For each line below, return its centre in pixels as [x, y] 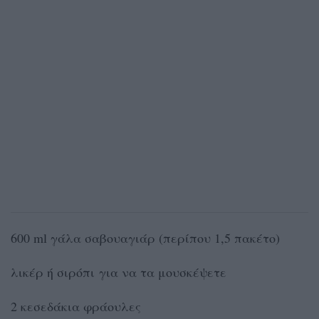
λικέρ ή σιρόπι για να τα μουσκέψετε [119, 272]
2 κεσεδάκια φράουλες [76, 307]
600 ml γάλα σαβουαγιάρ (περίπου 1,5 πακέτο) [145, 238]
